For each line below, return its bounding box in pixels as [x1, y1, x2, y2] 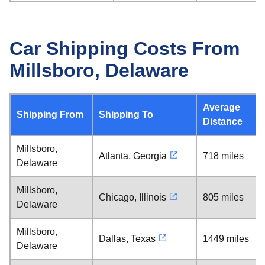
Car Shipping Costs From [9, 38, 240, 59]
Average [203, 102, 240, 112]
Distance [203, 117, 243, 127]
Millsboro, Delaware [9, 60, 189, 81]
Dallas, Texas [99, 234, 156, 244]
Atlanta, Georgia [99, 151, 167, 161]
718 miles [203, 151, 244, 161]
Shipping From [17, 109, 83, 119]
